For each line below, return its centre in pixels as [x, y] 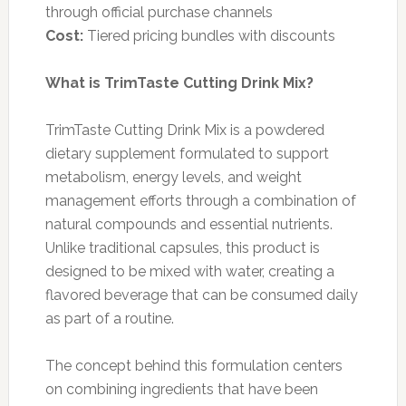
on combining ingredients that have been [181, 389]
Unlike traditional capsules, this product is [182, 247]
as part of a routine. [109, 318]
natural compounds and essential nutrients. [188, 224]
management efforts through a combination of [200, 200]
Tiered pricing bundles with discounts [209, 35]
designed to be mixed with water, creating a [189, 271]
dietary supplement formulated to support [187, 153]
